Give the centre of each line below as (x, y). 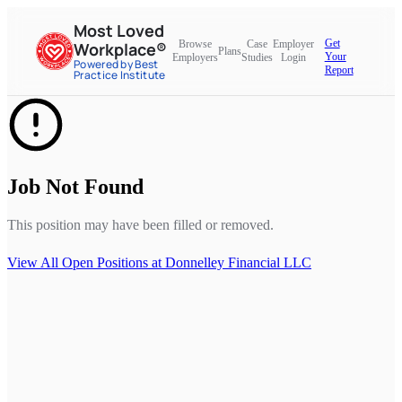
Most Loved (119, 31)
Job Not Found (75, 186)
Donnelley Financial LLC (238, 262)
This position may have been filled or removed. (140, 224)
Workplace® (120, 49)
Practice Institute (120, 75)
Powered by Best (116, 64)
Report (339, 70)
